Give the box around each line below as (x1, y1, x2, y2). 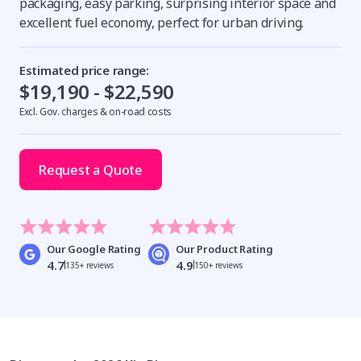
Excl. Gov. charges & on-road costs (19, 105, 172, 118)
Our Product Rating (175, 241, 273, 256)
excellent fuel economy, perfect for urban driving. (19, 14, 304, 31)
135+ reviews (64, 259, 114, 271)
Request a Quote (39, 160, 143, 179)
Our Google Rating (46, 241, 141, 256)
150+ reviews (193, 259, 243, 271)
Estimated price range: (19, 62, 149, 78)
